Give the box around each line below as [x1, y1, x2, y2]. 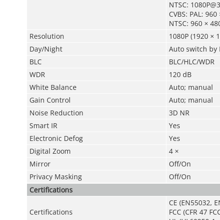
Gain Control [29, 95, 71, 105]
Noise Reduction [29, 108, 83, 117]
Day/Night [29, 44, 62, 54]
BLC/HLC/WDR [168, 57, 215, 66]
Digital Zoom [29, 146, 71, 156]
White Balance [29, 82, 77, 92]
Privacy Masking [29, 172, 82, 181]
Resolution [29, 31, 64, 41]
